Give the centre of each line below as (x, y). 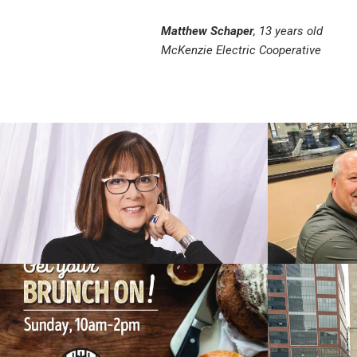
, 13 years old (288, 31)
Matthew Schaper (207, 31)
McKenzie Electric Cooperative (241, 51)
